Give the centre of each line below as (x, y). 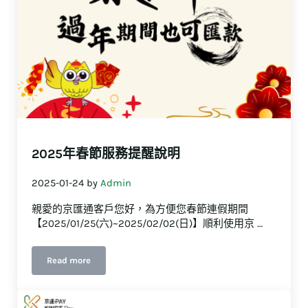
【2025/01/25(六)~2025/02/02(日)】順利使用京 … (147, 224)
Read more (69, 261)
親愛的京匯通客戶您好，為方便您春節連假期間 (140, 209)
